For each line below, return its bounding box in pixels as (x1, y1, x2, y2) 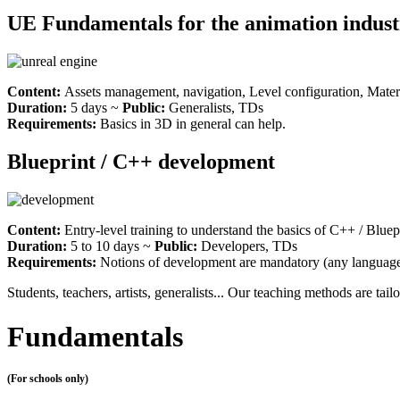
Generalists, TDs (169, 100, 263, 116)
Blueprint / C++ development (7, 150, 275, 174)
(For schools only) (7, 372, 88, 385)
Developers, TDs (201, 238, 297, 254)
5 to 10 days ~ (71, 238, 154, 254)
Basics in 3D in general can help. (100, 116, 286, 132)
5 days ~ (71, 100, 122, 116)
